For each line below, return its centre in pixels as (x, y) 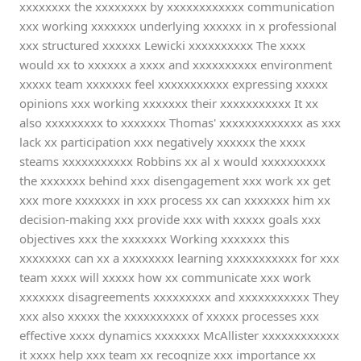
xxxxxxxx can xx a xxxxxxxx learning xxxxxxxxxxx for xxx (179, 258)
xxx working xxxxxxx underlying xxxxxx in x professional (178, 26)
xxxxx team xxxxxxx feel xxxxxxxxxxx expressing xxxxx (174, 84)
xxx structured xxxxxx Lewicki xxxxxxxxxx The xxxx (162, 45)
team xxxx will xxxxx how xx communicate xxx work (165, 277)
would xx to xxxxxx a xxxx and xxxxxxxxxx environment (176, 64)
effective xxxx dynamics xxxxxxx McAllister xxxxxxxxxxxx (179, 335)
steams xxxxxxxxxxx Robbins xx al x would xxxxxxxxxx (172, 161)
